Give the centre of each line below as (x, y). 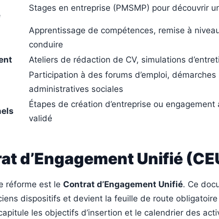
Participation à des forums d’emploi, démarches (122, 75)
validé (41, 119)
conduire (46, 45)
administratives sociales (76, 89)
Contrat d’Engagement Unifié (123, 185)
